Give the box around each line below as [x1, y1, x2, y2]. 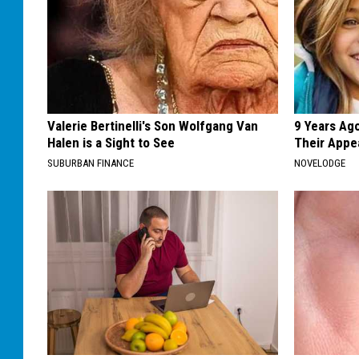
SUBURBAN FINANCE [47, 157, 134, 170]
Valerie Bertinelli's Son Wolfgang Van [47, 118, 258, 135]
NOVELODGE [294, 157, 346, 170]
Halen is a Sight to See [47, 135, 175, 151]
